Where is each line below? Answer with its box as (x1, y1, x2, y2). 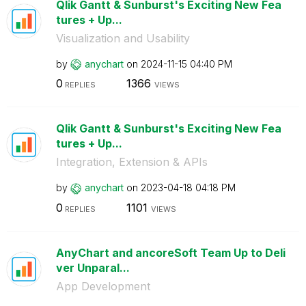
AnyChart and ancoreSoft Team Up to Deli (55, 245, 286, 260)
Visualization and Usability (55, 31, 190, 45)
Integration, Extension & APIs (55, 155, 208, 169)
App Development (55, 279, 150, 293)
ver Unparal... (55, 260, 130, 275)
